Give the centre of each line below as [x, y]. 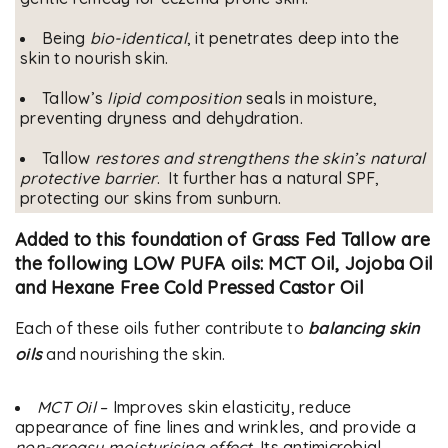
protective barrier [88, 178]
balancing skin [364, 328]
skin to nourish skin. [94, 58]
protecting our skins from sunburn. [151, 198]
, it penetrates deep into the [292, 38]
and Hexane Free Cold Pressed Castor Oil [189, 287]
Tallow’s [72, 98]
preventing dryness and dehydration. [161, 118]
